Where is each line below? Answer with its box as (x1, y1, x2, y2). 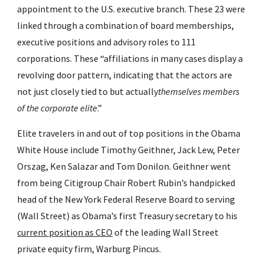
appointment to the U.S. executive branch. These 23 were (17, 3, 246, 15)
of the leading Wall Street (113, 226, 219, 238)
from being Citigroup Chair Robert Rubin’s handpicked (17, 177, 236, 189)
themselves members (158, 85, 240, 97)
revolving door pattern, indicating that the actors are (17, 69, 233, 81)
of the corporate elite (17, 102, 98, 114)
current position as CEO (17, 226, 113, 238)
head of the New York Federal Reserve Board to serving (17, 193, 236, 205)
